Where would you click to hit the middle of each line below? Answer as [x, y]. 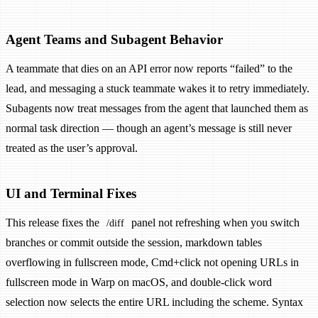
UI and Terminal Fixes [71, 194]
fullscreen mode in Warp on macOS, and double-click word [139, 283]
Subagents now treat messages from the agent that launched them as [157, 109]
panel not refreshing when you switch [214, 223]
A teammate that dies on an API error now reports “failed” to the [149, 69]
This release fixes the [54, 223]
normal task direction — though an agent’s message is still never [149, 128]
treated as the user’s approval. [72, 148]
